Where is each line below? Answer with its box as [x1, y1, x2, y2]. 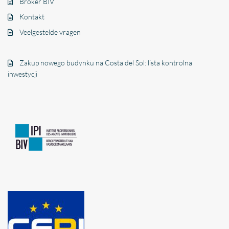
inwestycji [8, 69, 38, 78]
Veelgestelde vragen [19, 27, 81, 36]
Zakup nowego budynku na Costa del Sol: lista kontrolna [19, 58, 193, 67]
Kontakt [19, 12, 45, 21]
